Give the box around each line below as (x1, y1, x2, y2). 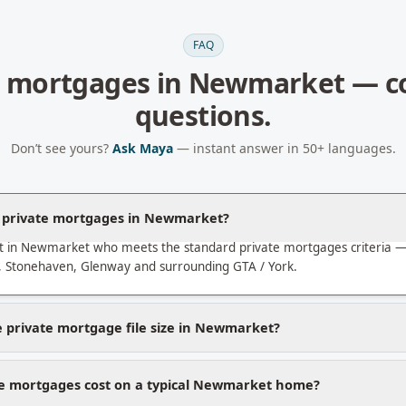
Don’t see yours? (10, 140, 112, 157)
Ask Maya (111, 140, 173, 157)
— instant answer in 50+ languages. (172, 140, 396, 157)
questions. (134, 97, 272, 134)
